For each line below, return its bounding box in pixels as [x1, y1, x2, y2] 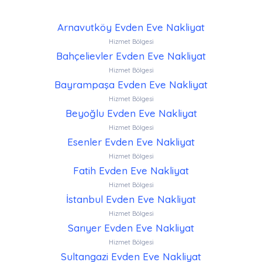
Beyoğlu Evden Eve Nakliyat [65, 107, 197, 120]
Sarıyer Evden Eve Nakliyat [68, 222, 194, 235]
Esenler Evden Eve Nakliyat [67, 136, 195, 149]
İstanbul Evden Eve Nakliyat [66, 193, 196, 206]
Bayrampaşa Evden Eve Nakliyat [54, 78, 208, 91]
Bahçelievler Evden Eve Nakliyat [56, 50, 206, 63]
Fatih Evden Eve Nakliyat [73, 164, 189, 177]
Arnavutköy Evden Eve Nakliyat [57, 21, 205, 34]
